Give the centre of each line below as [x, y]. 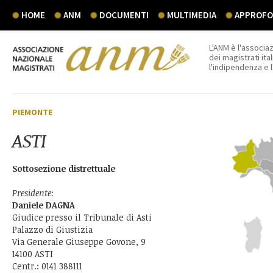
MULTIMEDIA [192, 15]
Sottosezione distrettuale [64, 168]
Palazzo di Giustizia [52, 229]
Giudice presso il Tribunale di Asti [82, 217]
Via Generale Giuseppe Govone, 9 [79, 242]
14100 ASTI [33, 254]
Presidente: [33, 193]
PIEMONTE [32, 112]
